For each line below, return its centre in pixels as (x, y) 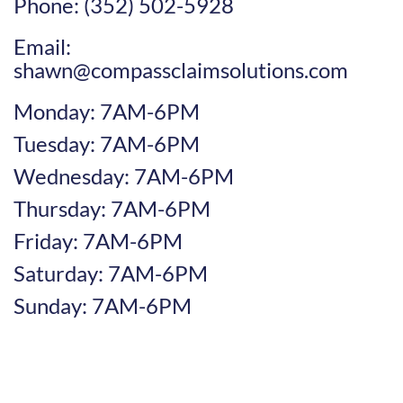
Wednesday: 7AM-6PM (124, 176)
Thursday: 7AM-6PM (112, 208)
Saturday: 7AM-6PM (111, 273)
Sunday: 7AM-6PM (103, 305)
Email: (42, 46)
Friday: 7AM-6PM (98, 241)
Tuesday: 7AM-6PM (107, 143)
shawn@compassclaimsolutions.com (181, 70)
